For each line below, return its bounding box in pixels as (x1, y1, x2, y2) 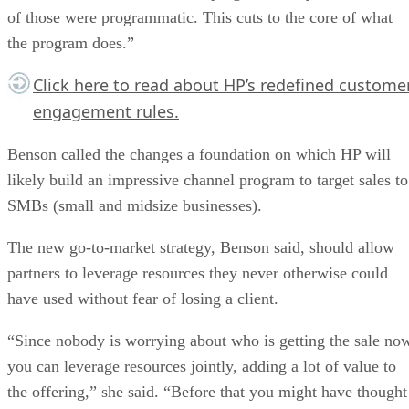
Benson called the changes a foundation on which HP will (7, 144, 391, 163)
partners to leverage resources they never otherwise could (7, 263, 388, 282)
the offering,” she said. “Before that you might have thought (7, 382, 407, 401)
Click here (33, 73, 109, 96)
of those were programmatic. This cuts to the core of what (7, 7, 393, 26)
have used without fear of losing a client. (7, 288, 278, 308)
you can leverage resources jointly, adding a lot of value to (7, 356, 396, 375)
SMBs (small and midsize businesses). (7, 195, 262, 215)
